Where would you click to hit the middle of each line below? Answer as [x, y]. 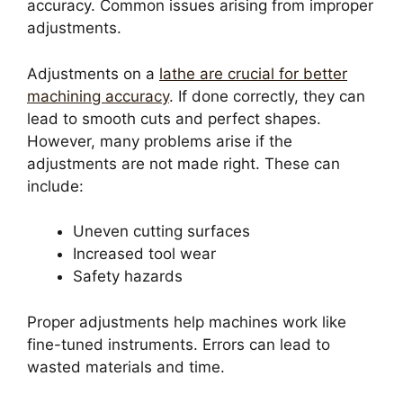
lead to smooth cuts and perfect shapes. [174, 118]
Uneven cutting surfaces [161, 232]
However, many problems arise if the [160, 141]
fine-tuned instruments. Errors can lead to [179, 344]
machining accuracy [98, 96]
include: [55, 186]
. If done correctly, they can [267, 96]
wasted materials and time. [126, 367]
